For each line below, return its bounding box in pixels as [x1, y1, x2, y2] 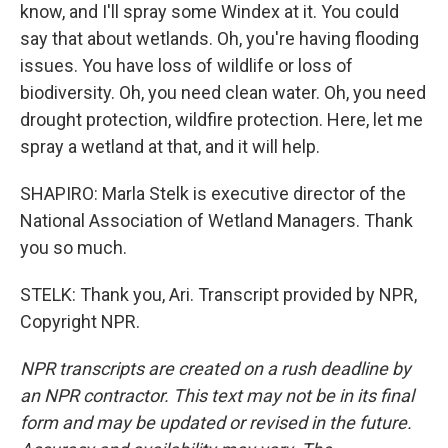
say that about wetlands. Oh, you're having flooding [20, 28, 419, 49]
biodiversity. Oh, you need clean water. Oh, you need [20, 82, 426, 103]
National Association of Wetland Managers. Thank [20, 210, 413, 231]
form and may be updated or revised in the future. [20, 412, 412, 433]
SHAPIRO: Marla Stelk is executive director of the [20, 183, 406, 204]
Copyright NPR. [20, 311, 140, 332]
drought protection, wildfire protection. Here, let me [20, 109, 423, 130]
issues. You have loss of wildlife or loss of [20, 55, 353, 76]
